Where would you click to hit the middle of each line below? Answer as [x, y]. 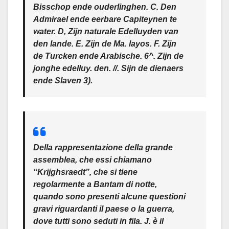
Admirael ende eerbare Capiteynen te [105, 19]
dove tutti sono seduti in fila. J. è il [98, 221]
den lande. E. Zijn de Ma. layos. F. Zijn [105, 44]
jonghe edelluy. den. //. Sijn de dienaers [108, 68]
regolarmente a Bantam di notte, [95, 184]
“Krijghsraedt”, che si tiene [85, 172]
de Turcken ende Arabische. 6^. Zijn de [108, 56]
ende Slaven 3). [63, 81]
